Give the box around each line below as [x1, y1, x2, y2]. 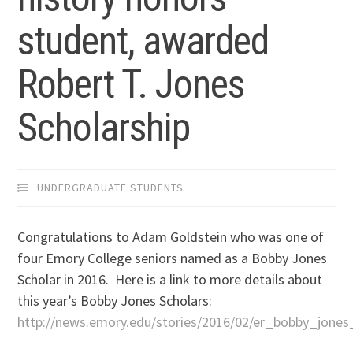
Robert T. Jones [17, 61, 245, 107]
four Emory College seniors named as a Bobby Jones [17, 248, 328, 267]
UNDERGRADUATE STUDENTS [37, 180, 184, 195]
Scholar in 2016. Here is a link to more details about [17, 269, 323, 288]
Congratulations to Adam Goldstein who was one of [17, 227, 325, 246]
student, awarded [17, 17, 269, 64]
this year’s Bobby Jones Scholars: [17, 291, 213, 310]
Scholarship [17, 104, 191, 150]
